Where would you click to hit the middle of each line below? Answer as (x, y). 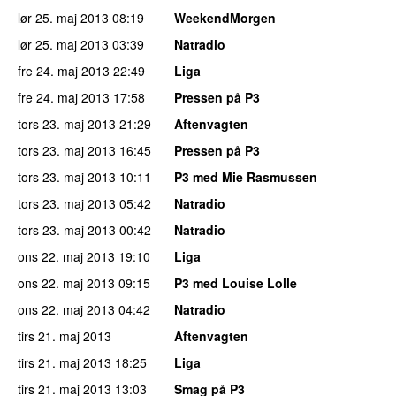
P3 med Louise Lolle (236, 282)
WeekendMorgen (225, 17)
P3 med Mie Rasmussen (246, 176)
